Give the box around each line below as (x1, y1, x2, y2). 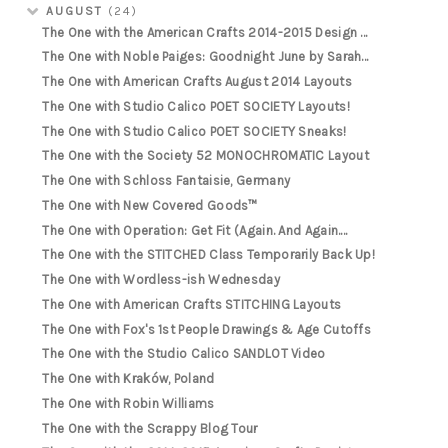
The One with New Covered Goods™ (42, 197, 258, 213)
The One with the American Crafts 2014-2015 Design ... (42, 24, 368, 40)
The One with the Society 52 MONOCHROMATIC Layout (42, 148, 369, 164)
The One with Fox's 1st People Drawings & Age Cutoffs (42, 321, 372, 337)
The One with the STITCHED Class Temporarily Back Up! (42, 247, 376, 263)
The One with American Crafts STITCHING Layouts (42, 296, 342, 312)
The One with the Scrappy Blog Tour (42, 420, 258, 436)
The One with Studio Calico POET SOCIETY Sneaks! (42, 123, 347, 139)
